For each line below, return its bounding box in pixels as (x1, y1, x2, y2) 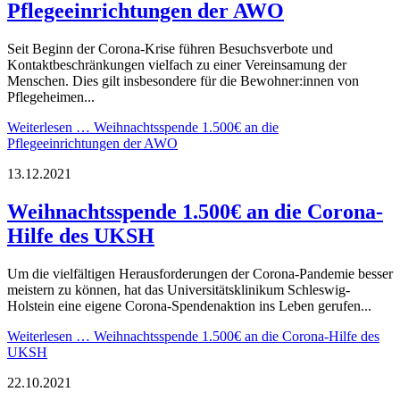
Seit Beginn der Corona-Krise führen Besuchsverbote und (7, 40, 333, 56)
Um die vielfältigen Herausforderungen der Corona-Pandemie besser (7, 265, 393, 281)
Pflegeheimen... (7, 88, 95, 104)
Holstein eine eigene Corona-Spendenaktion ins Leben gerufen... (7, 297, 371, 313)
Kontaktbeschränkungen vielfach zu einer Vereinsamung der (7, 56, 346, 72)
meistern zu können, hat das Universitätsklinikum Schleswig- (7, 281, 350, 297)
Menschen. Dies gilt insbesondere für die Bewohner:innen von (7, 72, 359, 88)
